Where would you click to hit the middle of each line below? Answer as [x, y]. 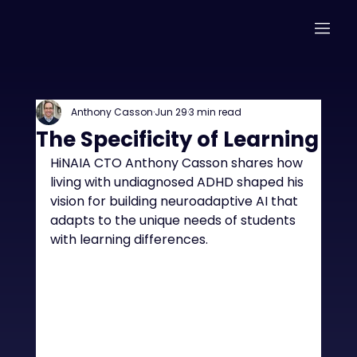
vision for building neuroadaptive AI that [175, 201]
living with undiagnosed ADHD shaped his [178, 182]
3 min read [215, 112]
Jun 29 [171, 112]
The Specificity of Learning [177, 139]
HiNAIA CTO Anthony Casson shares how [178, 163]
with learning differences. [129, 239]
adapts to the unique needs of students [174, 220]
